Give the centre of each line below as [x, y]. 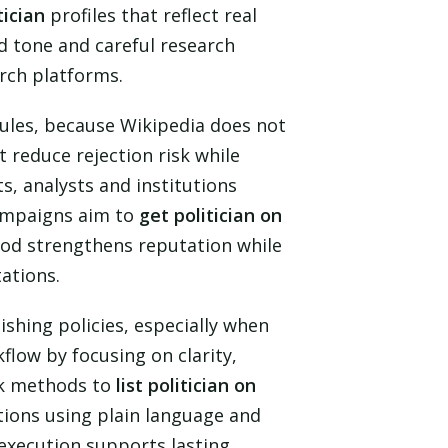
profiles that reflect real [151, 15]
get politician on [210, 215]
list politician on [186, 385]
